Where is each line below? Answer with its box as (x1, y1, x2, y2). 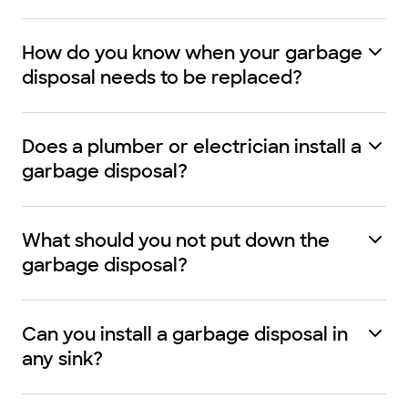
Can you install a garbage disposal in (22, 322, 348, 346)
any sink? (22, 347, 103, 371)
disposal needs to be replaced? (22, 66, 302, 89)
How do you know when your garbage (22, 41, 362, 65)
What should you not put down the (22, 229, 330, 252)
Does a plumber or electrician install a (22, 135, 362, 158)
